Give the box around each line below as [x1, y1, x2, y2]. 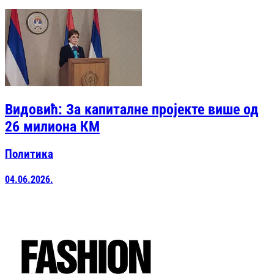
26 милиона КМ [5, 117, 100, 135]
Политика [5, 147, 53, 161]
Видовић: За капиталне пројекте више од [5, 100, 259, 118]
